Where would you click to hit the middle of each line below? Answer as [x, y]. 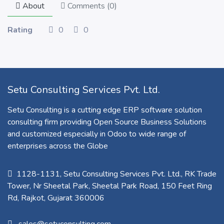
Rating [20, 30]
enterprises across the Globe [58, 146]
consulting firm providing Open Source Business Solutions [107, 122]
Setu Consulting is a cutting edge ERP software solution [105, 110]
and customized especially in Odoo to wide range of [97, 134]
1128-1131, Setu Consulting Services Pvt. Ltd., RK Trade [116, 174]
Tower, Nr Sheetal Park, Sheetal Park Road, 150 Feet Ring [110, 186]
